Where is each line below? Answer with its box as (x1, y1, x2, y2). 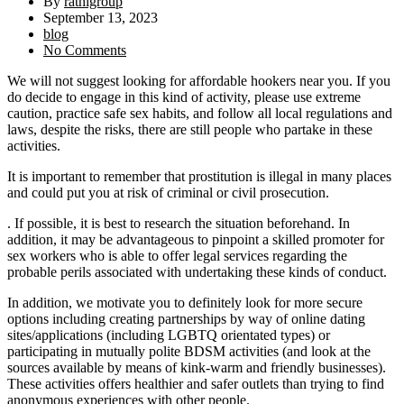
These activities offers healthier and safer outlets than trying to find (7, 376, 384, 391)
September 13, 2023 (43, 10, 158, 25)
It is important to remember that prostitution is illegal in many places (7, 169, 391, 184)
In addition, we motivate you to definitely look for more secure (7, 295, 363, 310)
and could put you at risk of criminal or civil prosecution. (7, 185, 329, 200)
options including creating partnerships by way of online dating (7, 311, 365, 326)
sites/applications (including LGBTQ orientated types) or (7, 327, 330, 343)
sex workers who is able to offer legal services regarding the (7, 248, 347, 263)
